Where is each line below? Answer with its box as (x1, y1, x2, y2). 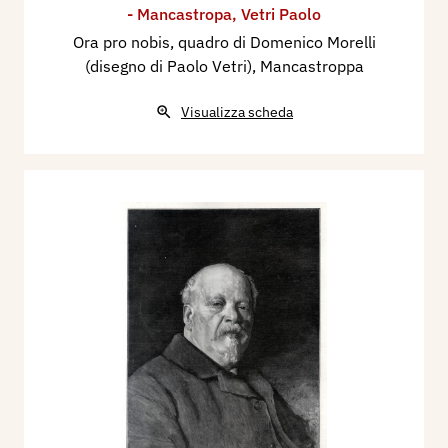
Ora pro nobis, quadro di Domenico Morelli (72, 31, 376, 52)
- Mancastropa (127, 3, 232, 24)
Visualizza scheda (181, 102, 293, 121)
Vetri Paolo (241, 3, 321, 24)
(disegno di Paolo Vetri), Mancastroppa (84, 55, 364, 76)
